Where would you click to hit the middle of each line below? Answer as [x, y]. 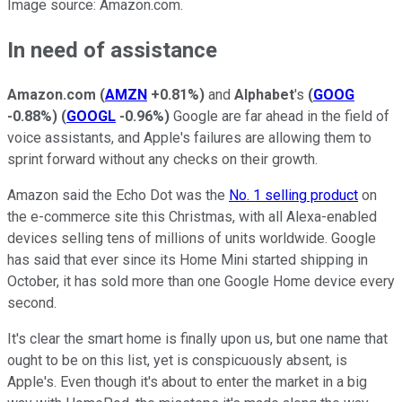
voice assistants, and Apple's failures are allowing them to [189, 137]
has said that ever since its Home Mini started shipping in [188, 259]
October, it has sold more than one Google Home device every [201, 281]
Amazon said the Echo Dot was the [118, 195]
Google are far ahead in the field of [280, 116]
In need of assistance [112, 50]
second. [32, 302]
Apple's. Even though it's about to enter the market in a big [187, 381]
